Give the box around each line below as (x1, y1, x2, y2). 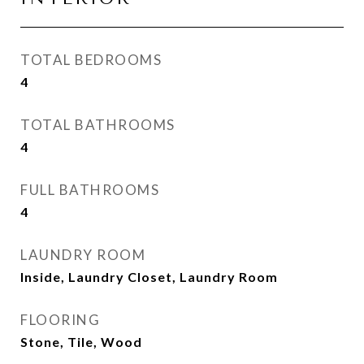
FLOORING (20, 311, 100, 328)
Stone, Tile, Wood (20, 334, 142, 349)
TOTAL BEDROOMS (20, 51, 162, 68)
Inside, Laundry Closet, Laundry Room (20, 269, 278, 284)
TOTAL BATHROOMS (20, 116, 175, 133)
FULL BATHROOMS (20, 181, 159, 198)
